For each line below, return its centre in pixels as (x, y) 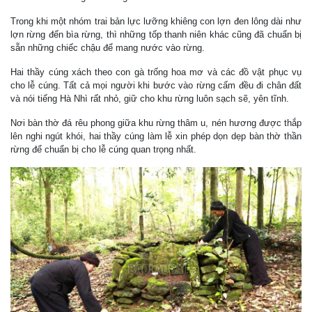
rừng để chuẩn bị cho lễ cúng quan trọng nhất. (103, 150)
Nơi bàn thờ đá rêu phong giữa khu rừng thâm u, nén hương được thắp (156, 123)
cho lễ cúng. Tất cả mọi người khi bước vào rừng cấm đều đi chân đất (156, 86)
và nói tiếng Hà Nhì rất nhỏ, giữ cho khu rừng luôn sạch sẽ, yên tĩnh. (150, 99)
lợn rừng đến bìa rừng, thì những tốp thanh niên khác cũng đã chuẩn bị (156, 35)
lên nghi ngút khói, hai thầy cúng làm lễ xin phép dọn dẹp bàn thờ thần (156, 136)
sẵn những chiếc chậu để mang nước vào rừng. (108, 48)
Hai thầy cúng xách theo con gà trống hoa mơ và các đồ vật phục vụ (156, 72)
